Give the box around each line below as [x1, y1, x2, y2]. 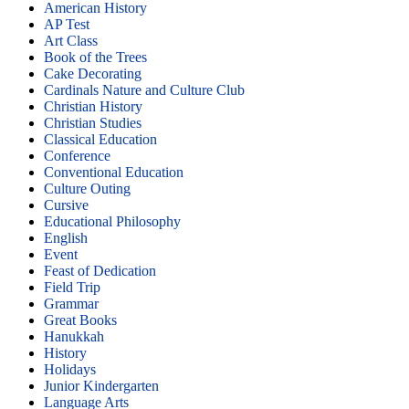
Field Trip [44, 278, 100, 295]
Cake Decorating [44, 65, 142, 81]
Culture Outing [44, 180, 131, 196]
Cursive [44, 196, 89, 213]
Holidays [44, 361, 96, 377]
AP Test [44, 16, 89, 32]
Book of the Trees [44, 48, 147, 65]
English [44, 229, 88, 246]
